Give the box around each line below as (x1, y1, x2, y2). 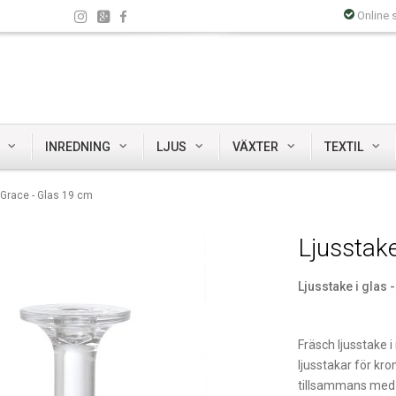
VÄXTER (232, 140, 278, 154)
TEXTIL (324, 140, 363, 154)
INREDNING (45, 140, 110, 154)
